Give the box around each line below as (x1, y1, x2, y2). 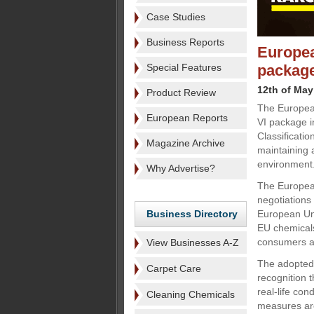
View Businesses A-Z (146, 237, 239, 248)
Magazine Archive (146, 137, 225, 149)
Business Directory (146, 208, 238, 219)
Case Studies (146, 11, 205, 22)
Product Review (146, 87, 216, 98)
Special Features (146, 62, 221, 73)
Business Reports (146, 36, 224, 48)
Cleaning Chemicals (146, 289, 235, 300)
